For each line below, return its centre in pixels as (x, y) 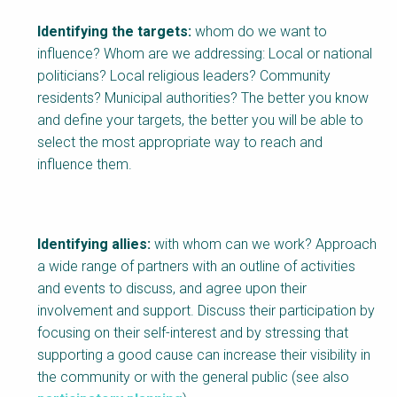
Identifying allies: (94, 245)
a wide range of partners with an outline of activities (196, 267)
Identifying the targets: (114, 32)
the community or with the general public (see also (193, 378)
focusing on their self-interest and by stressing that (193, 333)
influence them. (85, 165)
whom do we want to (259, 32)
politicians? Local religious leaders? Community (184, 76)
